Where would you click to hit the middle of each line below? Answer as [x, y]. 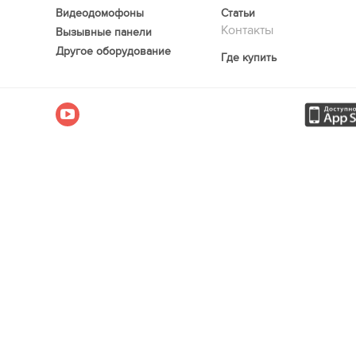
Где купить [249, 58]
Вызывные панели [103, 32]
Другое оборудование [113, 51]
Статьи [238, 13]
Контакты [248, 30]
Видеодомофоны [99, 13]
